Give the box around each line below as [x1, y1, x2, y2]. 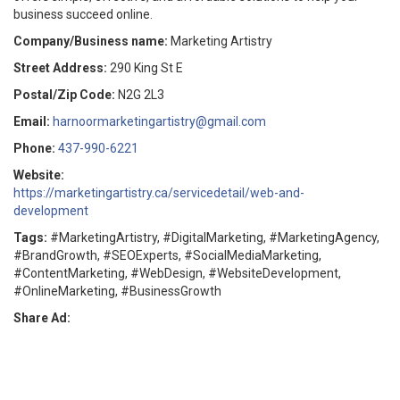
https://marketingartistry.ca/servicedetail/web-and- [13, 186, 304, 200]
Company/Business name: [13, 34, 168, 48]
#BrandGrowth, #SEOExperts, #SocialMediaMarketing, [13, 248, 321, 262]
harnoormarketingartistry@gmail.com [53, 114, 266, 129]
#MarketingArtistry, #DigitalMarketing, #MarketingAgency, [50, 230, 379, 245]
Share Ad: [13, 311, 71, 325]
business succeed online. [13, 7, 153, 21]
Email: [13, 114, 50, 129]
